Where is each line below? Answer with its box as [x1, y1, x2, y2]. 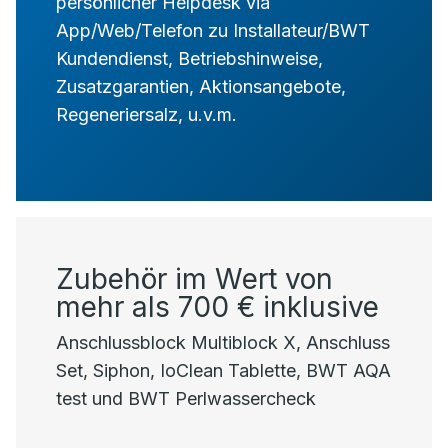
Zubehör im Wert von [56, 262, 333, 296]
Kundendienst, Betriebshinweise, [56, 48, 323, 69]
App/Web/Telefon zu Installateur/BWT [56, 20, 370, 41]
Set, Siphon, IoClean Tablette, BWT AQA [56, 360, 391, 381]
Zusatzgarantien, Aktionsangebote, [56, 76, 346, 97]
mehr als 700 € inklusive [56, 290, 379, 324]
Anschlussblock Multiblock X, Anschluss [56, 332, 390, 353]
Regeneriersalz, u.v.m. [56, 104, 237, 125]
